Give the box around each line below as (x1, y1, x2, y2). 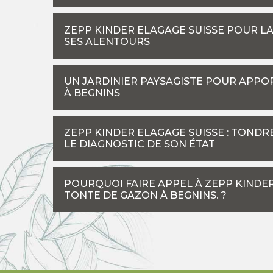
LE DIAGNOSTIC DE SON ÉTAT (64, 138, 215, 150)
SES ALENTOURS (64, 35, 150, 48)
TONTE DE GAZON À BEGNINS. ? (64, 189, 227, 201)
